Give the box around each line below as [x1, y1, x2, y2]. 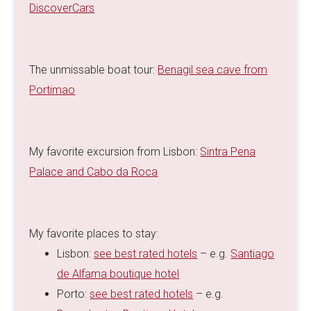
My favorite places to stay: [29, 227, 159, 241]
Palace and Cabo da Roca [29, 165, 158, 179]
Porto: [57, 287, 90, 301]
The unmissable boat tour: [29, 63, 158, 77]
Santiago [230, 247, 275, 261]
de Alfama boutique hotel [57, 267, 180, 281]
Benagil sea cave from [158, 63, 268, 77]
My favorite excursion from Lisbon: [29, 145, 201, 159]
